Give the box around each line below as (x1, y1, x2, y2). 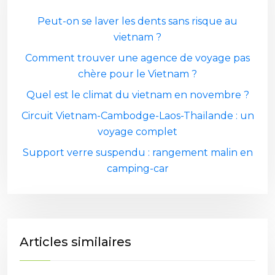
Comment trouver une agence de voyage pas (25, 52, 250, 64)
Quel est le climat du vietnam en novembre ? (26, 89, 249, 101)
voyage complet (98, 126, 177, 137)
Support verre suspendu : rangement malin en (22, 147, 253, 158)
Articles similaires (20, 234, 131, 249)
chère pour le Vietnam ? (78, 68, 197, 80)
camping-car (106, 163, 169, 174)
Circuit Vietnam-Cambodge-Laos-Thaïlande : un (21, 110, 254, 122)
